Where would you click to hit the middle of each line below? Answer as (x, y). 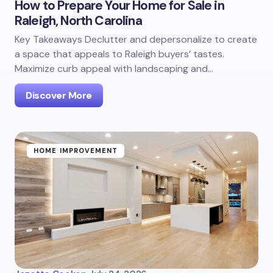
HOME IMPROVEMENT (76, 151)
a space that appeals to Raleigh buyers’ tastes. (119, 54)
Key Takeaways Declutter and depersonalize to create (136, 39)
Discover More (59, 95)
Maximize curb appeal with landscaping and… (114, 69)
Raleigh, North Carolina (78, 21)
